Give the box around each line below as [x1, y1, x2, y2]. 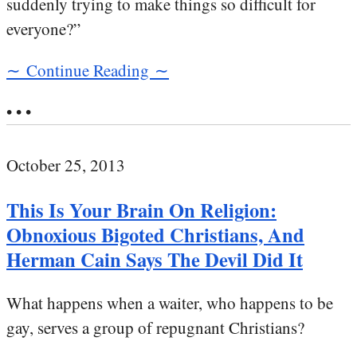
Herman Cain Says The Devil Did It [6, 245, 303, 273]
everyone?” [6, 18, 80, 41]
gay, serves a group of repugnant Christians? [6, 316, 304, 339]
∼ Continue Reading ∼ [6, 59, 169, 82]
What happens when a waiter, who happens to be [6, 292, 333, 315]
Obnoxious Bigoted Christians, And [6, 220, 304, 249]
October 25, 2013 [6, 154, 125, 177]
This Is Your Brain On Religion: [6, 195, 277, 224]
